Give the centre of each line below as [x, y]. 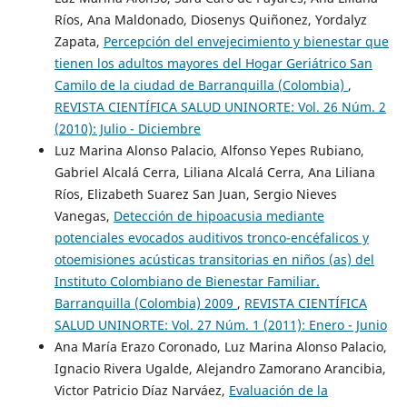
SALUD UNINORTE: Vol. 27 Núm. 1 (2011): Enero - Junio [220, 325]
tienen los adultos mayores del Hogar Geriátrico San [213, 64]
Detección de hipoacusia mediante [218, 216]
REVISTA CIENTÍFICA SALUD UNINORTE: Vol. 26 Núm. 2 [220, 107]
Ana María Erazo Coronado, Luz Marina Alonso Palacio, [220, 347]
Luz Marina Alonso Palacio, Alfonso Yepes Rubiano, [209, 151]
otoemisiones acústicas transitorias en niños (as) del [214, 260]
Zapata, [79, 42]
